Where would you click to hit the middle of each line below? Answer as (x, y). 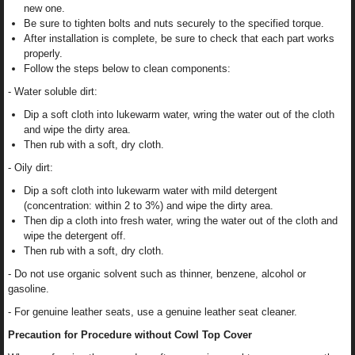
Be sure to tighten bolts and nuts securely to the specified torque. (174, 24)
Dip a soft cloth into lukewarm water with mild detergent (151, 191)
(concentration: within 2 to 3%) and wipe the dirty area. (149, 206)
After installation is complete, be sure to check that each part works (179, 39)
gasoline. (29, 289)
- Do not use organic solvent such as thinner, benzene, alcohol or (157, 274)
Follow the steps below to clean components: (127, 69)
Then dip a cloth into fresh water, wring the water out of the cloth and (181, 221)
